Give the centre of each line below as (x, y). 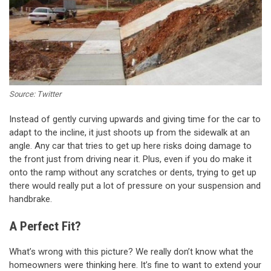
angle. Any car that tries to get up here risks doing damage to (130, 145)
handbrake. (31, 199)
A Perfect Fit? (45, 227)
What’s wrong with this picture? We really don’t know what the (131, 251)
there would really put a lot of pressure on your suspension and (135, 185)
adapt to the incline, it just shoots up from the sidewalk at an (129, 132)
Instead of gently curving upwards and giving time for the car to (135, 119)
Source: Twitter (35, 94)
